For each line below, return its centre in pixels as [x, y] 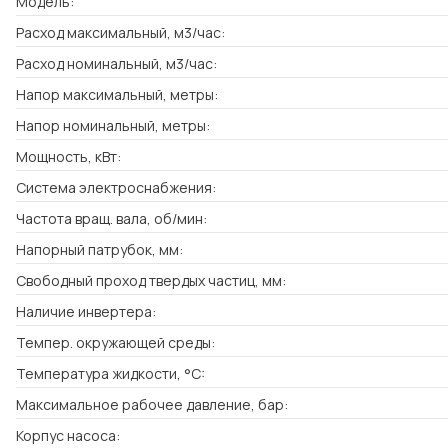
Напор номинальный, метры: [113, 125]
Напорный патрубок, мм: [99, 249]
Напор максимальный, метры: [117, 94]
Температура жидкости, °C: [110, 373]
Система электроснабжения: [116, 187]
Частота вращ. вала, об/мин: [111, 218]
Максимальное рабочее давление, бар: [152, 404]
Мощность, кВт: [68, 156]
